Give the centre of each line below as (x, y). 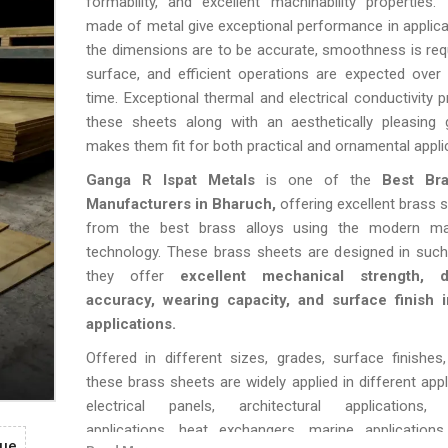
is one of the (318, 180)
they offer (133, 276)
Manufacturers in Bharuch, (183, 204)
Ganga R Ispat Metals (170, 180)
